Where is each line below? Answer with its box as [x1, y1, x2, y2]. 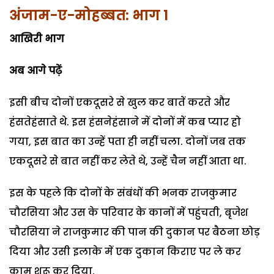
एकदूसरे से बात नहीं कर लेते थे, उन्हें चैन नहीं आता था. [9, 154, 246, 168]
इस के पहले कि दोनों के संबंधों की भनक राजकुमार [9, 185, 237, 200]
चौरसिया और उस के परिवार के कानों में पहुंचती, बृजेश [9, 205, 248, 220]
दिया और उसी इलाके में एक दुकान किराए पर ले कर [9, 244, 241, 259]
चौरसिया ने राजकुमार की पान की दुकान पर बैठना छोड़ [9, 224, 260, 239]
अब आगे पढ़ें [9, 63, 62, 78]
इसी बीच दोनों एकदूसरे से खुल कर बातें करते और [9, 95, 230, 109]
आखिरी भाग [9, 31, 64, 46]
